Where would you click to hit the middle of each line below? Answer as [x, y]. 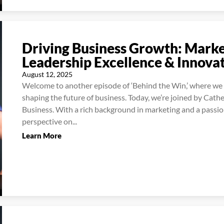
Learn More [42, 136]
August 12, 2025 [47, 74]
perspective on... [49, 121]
